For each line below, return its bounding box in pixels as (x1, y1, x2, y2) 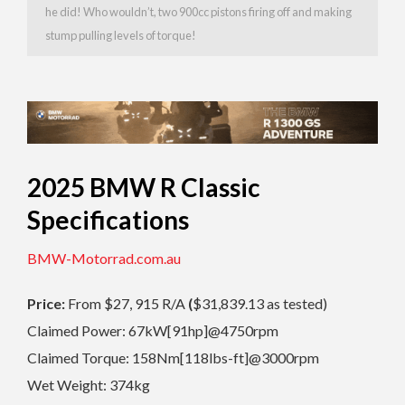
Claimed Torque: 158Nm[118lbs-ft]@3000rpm (27, 348, 319, 366)
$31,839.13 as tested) (193, 294, 327, 312)
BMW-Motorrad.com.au (27, 249, 181, 267)
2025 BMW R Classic (27, 171, 260, 202)
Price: (27, 294, 68, 312)
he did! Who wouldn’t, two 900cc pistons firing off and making (45, 4, 352, 19)
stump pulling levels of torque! (45, 27, 196, 42)
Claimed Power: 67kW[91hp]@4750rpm (27, 321, 278, 339)
